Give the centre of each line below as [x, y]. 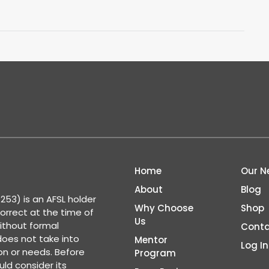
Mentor [151, 240]
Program [155, 253]
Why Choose [164, 208]
